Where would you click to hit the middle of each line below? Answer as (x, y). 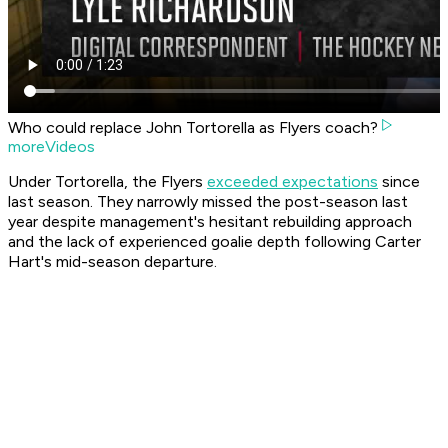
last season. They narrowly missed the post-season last (208, 202)
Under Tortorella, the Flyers (107, 182)
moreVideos (51, 147)
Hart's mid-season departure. (112, 262)
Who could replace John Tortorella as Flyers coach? (193, 128)
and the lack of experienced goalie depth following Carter (214, 242)
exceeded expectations (292, 182)
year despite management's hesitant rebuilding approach (210, 222)
